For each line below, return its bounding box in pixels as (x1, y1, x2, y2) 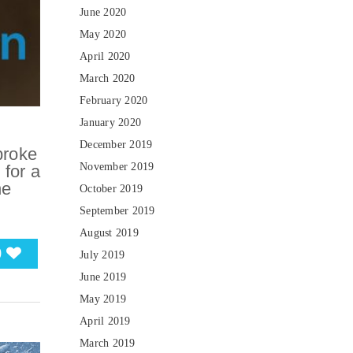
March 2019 (80, 337, 136, 349)
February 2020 (80, 95, 148, 106)
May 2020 (80, 28, 126, 40)
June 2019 (80, 271, 127, 283)
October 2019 (80, 183, 143, 195)
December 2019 (80, 139, 153, 150)
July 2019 (80, 249, 125, 261)
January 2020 (80, 117, 141, 128)
